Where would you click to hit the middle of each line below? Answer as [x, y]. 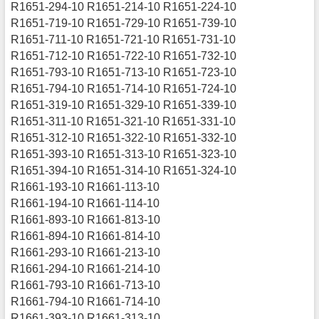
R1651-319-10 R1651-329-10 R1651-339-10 [124, 105]
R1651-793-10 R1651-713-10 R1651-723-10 [124, 72]
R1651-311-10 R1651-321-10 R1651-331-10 [124, 121]
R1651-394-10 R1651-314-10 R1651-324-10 [124, 170]
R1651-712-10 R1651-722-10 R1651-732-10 [124, 56]
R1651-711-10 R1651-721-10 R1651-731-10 [124, 39]
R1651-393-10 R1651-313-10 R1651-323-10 [124, 154]
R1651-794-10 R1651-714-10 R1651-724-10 [124, 88]
